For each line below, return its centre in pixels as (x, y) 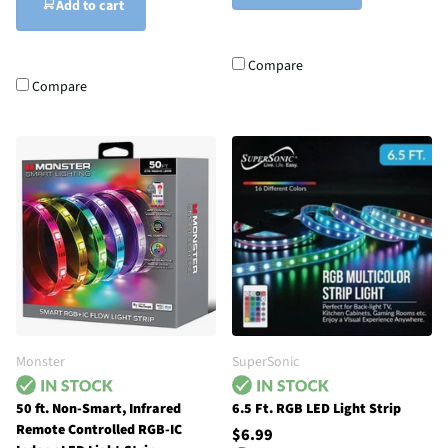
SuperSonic (265, 362)
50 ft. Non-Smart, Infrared (98, 409)
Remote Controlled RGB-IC (99, 430)
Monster (40, 362)
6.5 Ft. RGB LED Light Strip (316, 409)
